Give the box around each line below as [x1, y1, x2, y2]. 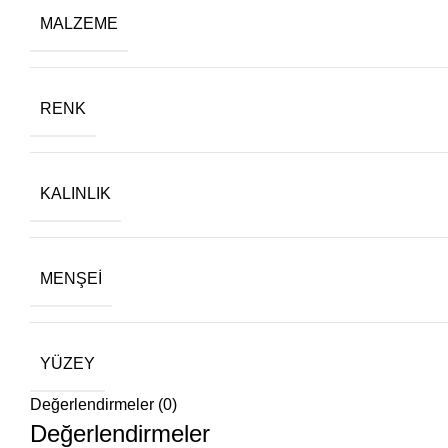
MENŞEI [40, 270, 102, 287]
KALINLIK [40, 185, 111, 202]
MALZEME [40, 15, 118, 32]
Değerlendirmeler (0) [30, 396, 177, 413]
